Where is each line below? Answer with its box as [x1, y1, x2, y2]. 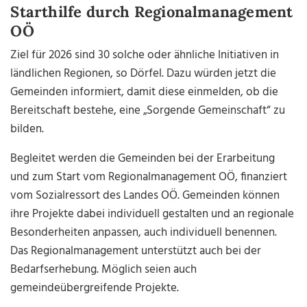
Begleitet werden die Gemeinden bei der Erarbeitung [10, 149, 275, 169]
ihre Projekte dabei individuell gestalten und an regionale [10, 205, 295, 224]
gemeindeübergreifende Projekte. [10, 279, 180, 298]
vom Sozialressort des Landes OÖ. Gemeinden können [10, 186, 280, 206]
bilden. [10, 120, 45, 139]
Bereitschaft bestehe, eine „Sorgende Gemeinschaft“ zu [10, 101, 286, 121]
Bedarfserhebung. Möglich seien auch [10, 260, 197, 280]
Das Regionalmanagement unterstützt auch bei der [10, 242, 262, 261]
